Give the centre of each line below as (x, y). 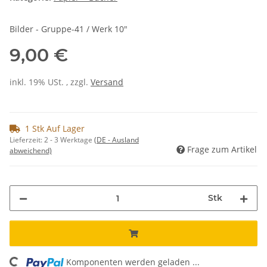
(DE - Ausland (117, 140)
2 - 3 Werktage (69, 140)
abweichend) (31, 151)
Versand (107, 82)
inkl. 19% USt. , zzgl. (50, 82)
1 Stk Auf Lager (55, 129)
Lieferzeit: (27, 140)
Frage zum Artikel (222, 150)
